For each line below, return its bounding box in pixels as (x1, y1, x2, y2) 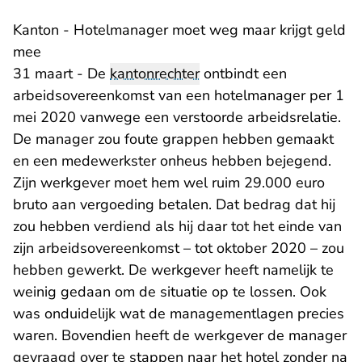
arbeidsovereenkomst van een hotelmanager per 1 (13, 86, 344, 106)
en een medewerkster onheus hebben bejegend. (13, 151, 331, 171)
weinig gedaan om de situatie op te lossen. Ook (13, 282, 326, 302)
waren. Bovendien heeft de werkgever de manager (13, 326, 347, 346)
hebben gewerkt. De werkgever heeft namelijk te (13, 260, 334, 280)
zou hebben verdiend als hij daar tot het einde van (13, 217, 342, 237)
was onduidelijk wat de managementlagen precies (13, 304, 344, 324)
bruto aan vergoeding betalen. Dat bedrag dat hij (13, 195, 335, 215)
